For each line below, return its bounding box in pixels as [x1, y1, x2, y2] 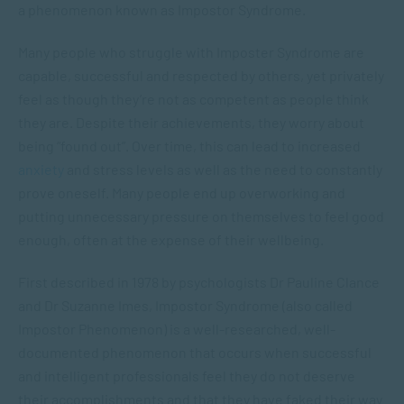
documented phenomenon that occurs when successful [18, 344, 372, 361]
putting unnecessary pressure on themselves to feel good [18, 207, 384, 225]
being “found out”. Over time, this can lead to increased [18, 137, 363, 154]
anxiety [18, 161, 64, 178]
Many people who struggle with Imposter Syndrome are [18, 43, 364, 60]
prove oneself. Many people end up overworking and [18, 184, 345, 201]
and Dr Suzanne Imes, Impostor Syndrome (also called [18, 297, 353, 314]
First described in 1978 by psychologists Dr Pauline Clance [18, 273, 380, 290]
